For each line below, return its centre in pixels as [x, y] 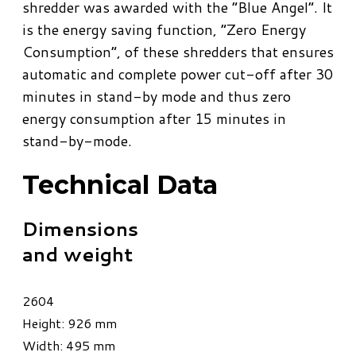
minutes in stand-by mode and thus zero [157, 97]
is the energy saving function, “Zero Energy [164, 30]
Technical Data [120, 185]
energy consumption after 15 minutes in [154, 119]
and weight [77, 254]
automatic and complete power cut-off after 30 [178, 74]
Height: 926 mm [70, 323]
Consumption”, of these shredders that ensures [178, 52]
